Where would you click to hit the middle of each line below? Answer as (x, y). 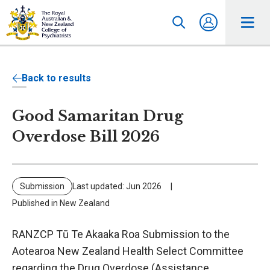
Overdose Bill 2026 (86, 137)
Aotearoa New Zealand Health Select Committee (128, 251)
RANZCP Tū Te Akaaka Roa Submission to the (121, 234)
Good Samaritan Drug (98, 116)
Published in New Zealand (61, 203)
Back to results (56, 78)
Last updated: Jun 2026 (117, 186)
